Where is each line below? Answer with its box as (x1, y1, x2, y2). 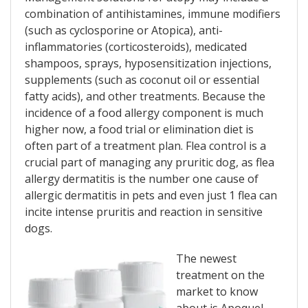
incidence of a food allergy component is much (25, 105, 263, 121)
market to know (176, 284, 258, 300)
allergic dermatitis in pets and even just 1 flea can (25, 188, 277, 203)
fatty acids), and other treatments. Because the (25, 89, 265, 104)
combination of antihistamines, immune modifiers (25, 6, 280, 22)
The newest (176, 251, 236, 267)
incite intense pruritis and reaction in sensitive (25, 204, 263, 220)
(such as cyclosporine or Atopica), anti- (25, 23, 223, 38)
